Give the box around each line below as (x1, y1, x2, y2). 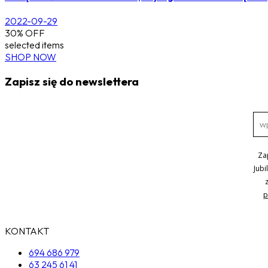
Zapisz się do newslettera (5, 74, 139, 89)
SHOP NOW (5, 51, 56, 63)
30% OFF (5, 27, 45, 39)
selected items (5, 39, 64, 51)
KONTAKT (5, 224, 49, 237)
